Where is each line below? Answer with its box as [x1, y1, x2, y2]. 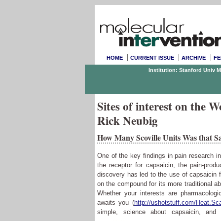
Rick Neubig [97, 112, 158, 129]
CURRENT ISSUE [130, 55, 175, 61]
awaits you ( [97, 199, 134, 206]
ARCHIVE [182, 55, 206, 61]
